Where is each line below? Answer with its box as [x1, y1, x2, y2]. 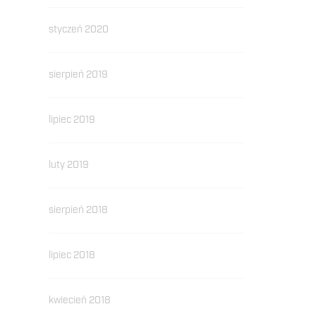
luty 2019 [48, 159, 89, 171]
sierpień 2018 [48, 204, 108, 217]
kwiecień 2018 [48, 294, 111, 307]
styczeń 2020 [48, 23, 109, 36]
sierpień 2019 [48, 68, 108, 81]
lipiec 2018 [48, 249, 95, 262]
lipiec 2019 [48, 114, 95, 126]
